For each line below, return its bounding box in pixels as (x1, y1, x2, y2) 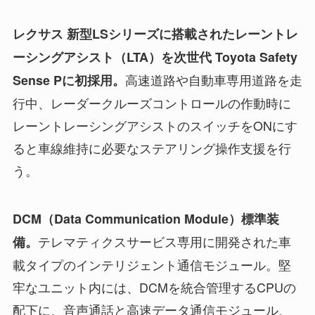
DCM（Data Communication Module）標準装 (12, 209, 279, 228)
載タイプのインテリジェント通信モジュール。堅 (12, 255, 291, 274)
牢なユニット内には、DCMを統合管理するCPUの (12, 277, 296, 296)
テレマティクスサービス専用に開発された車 (37, 231, 291, 250)
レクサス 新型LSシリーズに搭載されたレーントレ (12, 25, 298, 44)
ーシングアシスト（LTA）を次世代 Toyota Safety (12, 48, 297, 67)
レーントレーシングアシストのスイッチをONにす (12, 116, 297, 135)
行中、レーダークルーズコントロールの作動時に (12, 94, 291, 112)
